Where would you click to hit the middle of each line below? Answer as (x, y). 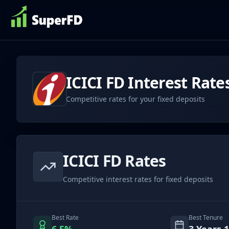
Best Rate (65, 217)
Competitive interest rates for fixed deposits (138, 179)
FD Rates (132, 161)
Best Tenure (205, 217)
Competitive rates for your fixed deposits (135, 99)
